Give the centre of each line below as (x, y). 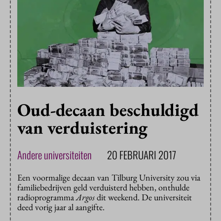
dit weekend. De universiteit (143, 197)
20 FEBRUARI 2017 (142, 155)
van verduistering (82, 128)
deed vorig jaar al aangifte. (61, 207)
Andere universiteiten (55, 155)
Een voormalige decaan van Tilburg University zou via (109, 178)
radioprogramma (47, 197)
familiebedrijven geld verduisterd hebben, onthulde (103, 187)
